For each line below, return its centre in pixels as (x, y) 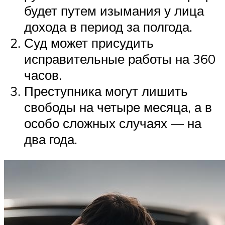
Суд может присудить (89, 43)
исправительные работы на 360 (120, 59)
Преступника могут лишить (106, 91)
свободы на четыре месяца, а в (118, 107)
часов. (43, 75)
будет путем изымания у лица (114, 11)
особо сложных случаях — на (113, 123)
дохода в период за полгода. (108, 27)
